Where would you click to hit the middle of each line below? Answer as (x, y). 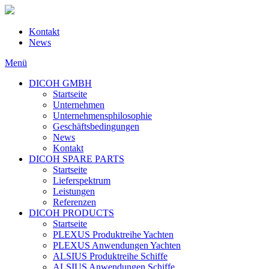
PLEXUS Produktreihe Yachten (113, 234)
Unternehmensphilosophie (102, 116)
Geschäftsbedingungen (96, 126)
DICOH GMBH (60, 83)
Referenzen (74, 202)
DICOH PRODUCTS (71, 213)
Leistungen (74, 191)
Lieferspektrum (82, 180)
